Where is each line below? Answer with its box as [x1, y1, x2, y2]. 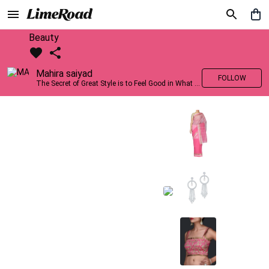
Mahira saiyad [36, 68, 92, 79]
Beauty [29, 32, 59, 43]
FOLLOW [217, 74, 246, 82]
